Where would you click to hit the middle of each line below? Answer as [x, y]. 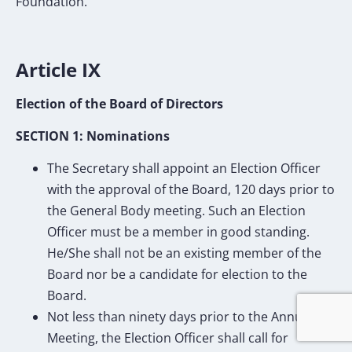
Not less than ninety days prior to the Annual [180, 317]
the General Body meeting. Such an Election [176, 211]
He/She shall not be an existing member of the [184, 253]
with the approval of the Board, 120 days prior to [191, 190]
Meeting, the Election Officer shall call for [168, 338]
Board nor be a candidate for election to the [177, 275]
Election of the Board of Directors [121, 103]
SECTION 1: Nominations [94, 136]
